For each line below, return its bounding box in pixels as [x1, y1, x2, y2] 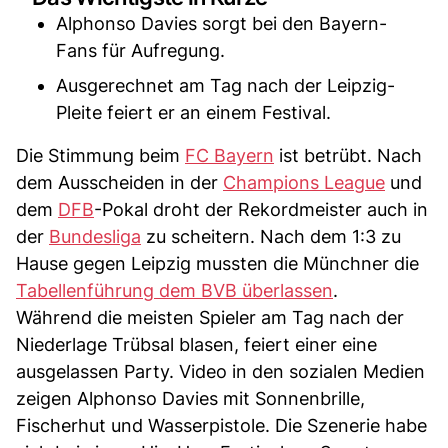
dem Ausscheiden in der [16, 171, 223, 193]
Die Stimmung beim [16, 144, 185, 166]
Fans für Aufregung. [56, 39, 225, 61]
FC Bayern [185, 144, 274, 166]
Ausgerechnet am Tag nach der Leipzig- [56, 74, 395, 96]
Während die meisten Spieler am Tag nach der [16, 306, 404, 328]
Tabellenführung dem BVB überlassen [16, 279, 333, 301]
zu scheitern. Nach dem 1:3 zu [141, 225, 401, 247]
